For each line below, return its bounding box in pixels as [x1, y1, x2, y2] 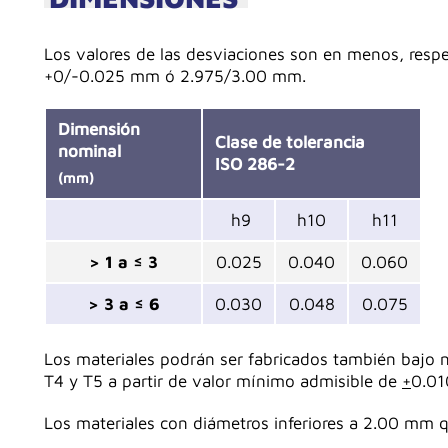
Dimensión [58, 118, 140, 139]
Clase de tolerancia [215, 131, 370, 152]
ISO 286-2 [215, 153, 295, 174]
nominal [58, 140, 121, 161]
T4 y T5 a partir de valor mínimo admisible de [44, 370, 402, 391]
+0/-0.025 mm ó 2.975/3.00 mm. [44, 65, 306, 86]
